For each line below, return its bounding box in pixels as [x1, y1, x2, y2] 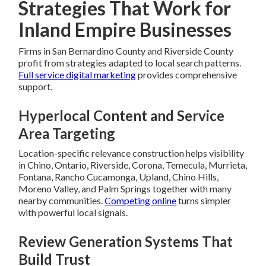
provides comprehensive [136, 69, 237, 81]
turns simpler [176, 195, 232, 207]
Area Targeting [18, 125, 116, 142]
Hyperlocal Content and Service [18, 107, 225, 125]
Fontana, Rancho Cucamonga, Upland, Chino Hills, [18, 171, 219, 183]
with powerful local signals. [18, 207, 128, 218]
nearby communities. [18, 195, 105, 207]
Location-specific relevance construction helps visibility [18, 147, 245, 159]
